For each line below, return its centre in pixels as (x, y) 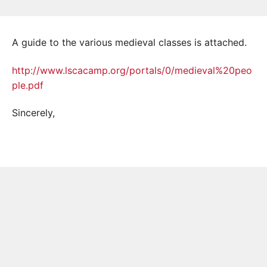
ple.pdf (28, 85)
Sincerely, (33, 112)
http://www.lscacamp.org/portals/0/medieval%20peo (132, 70)
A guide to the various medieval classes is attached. (129, 43)
